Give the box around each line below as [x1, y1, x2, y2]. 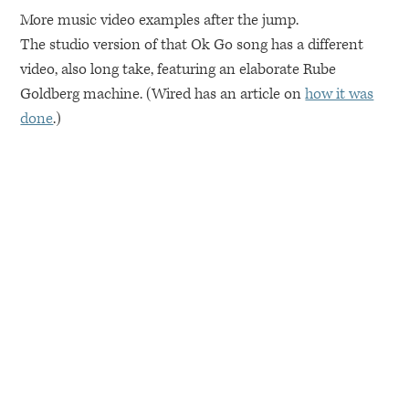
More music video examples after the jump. [20, 10, 299, 30]
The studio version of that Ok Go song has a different [20, 35, 364, 55]
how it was [305, 84, 374, 104]
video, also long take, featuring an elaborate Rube [20, 59, 337, 79]
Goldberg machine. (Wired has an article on [20, 84, 306, 104]
